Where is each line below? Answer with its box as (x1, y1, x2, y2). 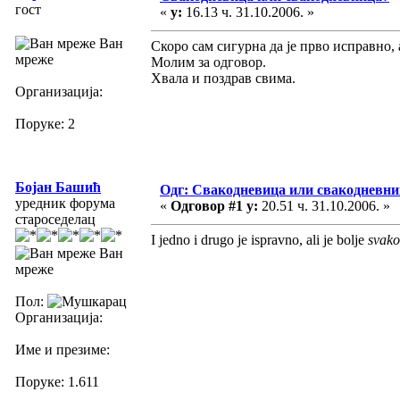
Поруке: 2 (15, 115, 75, 131)
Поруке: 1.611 (15, 373, 99, 389)
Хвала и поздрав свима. (151, 70, 296, 86)
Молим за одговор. (151, 54, 266, 70)
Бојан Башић (15, 179, 101, 195)
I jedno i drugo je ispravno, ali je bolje (151, 231, 368, 247)
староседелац (15, 211, 96, 227)
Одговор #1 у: (171, 197, 258, 213)
